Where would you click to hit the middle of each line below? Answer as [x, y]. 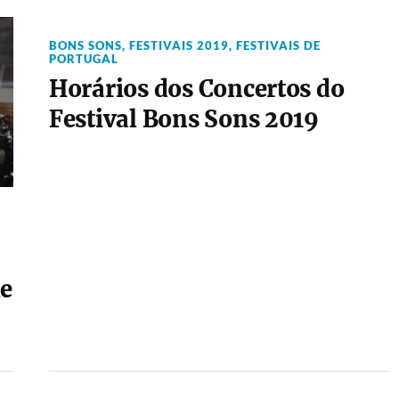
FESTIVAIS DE [278, 45]
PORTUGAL [83, 59]
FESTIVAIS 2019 [179, 45]
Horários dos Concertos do [196, 89]
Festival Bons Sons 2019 [183, 119]
